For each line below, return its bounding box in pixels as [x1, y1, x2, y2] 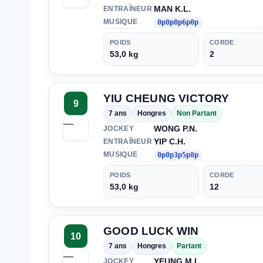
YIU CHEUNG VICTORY [103, 92, 230, 105]
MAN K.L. [154, 4, 191, 14]
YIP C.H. [154, 137, 186, 147]
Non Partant [177, 109, 217, 118]
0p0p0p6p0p [157, 18, 198, 27]
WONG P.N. [154, 124, 197, 134]
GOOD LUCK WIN [103, 225, 199, 238]
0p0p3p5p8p [157, 151, 198, 160]
